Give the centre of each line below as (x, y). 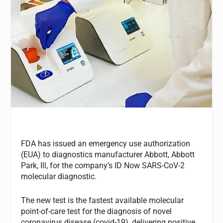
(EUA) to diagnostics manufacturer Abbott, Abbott (108, 155)
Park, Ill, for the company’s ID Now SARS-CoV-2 (103, 166)
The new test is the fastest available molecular (103, 200)
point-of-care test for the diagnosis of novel (97, 211)
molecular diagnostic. (59, 177)
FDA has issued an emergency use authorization (106, 144)
